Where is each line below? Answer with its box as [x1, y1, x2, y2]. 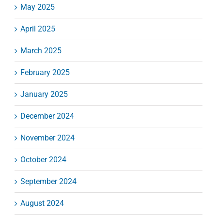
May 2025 [20, 2, 55, 12]
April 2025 [20, 24, 55, 34]
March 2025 [20, 46, 62, 56]
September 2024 [20, 177, 77, 186]
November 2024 [20, 133, 75, 143]
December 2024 [20, 111, 74, 121]
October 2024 [20, 155, 66, 165]
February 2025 [20, 68, 70, 77]
